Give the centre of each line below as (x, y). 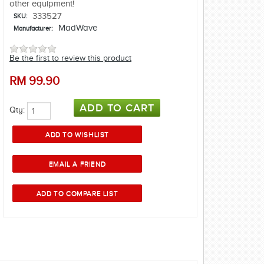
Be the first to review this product (70, 58)
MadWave (78, 28)
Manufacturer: (33, 29)
